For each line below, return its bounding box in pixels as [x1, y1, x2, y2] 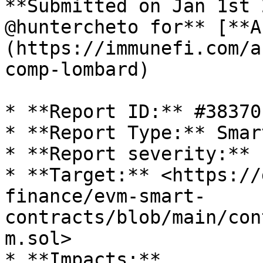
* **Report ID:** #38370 [5, 101, 261, 122]
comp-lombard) [5, 59, 150, 80]
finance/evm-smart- [5, 186, 205, 207]
